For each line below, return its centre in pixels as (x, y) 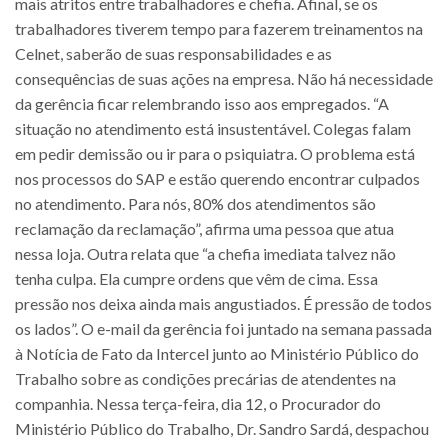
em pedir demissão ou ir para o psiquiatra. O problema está (215, 153)
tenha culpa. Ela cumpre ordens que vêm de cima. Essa (196, 278)
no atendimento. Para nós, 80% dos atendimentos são (195, 203)
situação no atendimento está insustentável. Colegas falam (213, 128)
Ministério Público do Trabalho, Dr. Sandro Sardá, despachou (222, 428)
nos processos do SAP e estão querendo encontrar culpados (217, 178)
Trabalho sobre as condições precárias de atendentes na (205, 378)
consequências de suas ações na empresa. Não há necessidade (224, 78)
